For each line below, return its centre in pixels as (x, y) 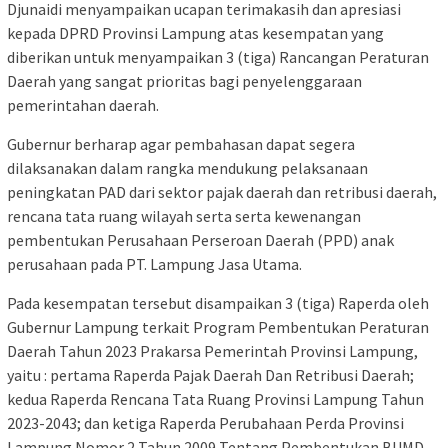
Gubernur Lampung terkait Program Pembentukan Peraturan (218, 326)
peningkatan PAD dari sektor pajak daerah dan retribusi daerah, (222, 191)
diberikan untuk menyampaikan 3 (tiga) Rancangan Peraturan (218, 56)
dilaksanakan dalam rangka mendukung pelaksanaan (187, 167)
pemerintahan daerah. (83, 104)
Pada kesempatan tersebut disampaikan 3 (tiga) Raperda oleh (218, 302)
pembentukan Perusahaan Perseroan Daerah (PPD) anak (200, 239)
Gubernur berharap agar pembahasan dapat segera (181, 143)
